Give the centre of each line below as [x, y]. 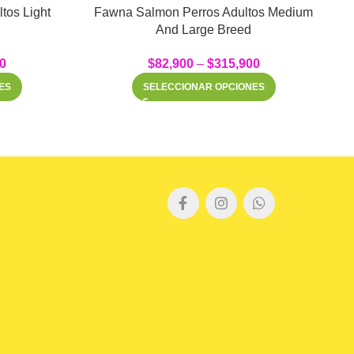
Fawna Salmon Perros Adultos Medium [203, 12]
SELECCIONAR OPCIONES [203, 87]
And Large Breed [203, 29]
